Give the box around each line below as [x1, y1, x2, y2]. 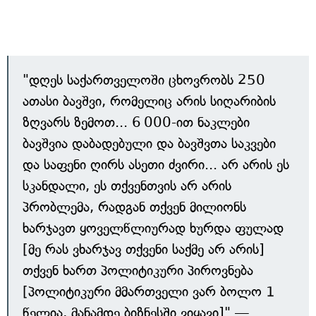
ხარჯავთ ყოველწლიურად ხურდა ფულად [23, 220, 284, 236]
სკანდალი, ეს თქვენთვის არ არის [23, 178, 231, 194]
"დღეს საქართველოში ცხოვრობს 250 [23, 72, 265, 88]
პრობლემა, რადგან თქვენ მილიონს [23, 199, 246, 215]
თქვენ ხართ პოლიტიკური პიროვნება [23, 262, 253, 279]
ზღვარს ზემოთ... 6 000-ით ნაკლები [23, 114, 250, 130]
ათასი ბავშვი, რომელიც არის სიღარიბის [23, 93, 276, 109]
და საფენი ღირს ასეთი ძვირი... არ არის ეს [23, 157, 289, 173]
